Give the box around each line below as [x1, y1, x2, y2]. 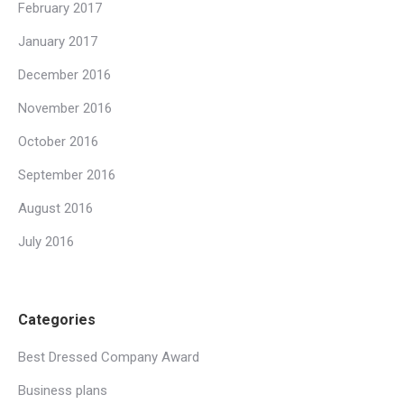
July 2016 [18, 233, 74, 250]
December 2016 [18, 66, 111, 83]
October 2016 [18, 133, 98, 150]
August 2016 [18, 199, 93, 216]
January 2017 [18, 32, 97, 50]
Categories [18, 310, 96, 328]
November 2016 [18, 99, 112, 116]
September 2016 [18, 166, 115, 183]
